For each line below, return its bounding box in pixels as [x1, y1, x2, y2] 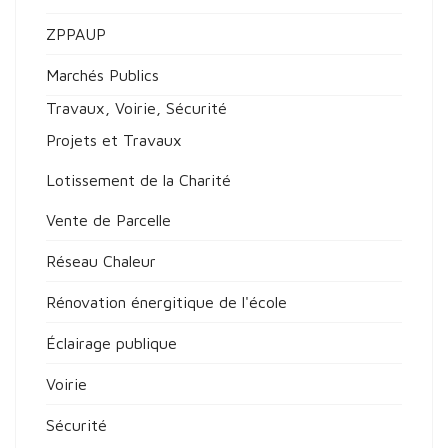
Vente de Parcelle [46, 211, 171, 229]
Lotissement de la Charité [46, 171, 231, 189]
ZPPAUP [46, 25, 106, 43]
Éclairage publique [46, 334, 177, 352]
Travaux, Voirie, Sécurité [46, 99, 227, 117]
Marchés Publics [46, 66, 159, 84]
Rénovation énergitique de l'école [46, 293, 287, 311]
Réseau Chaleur [46, 252, 156, 270]
